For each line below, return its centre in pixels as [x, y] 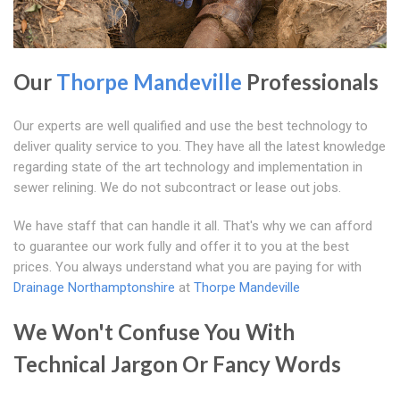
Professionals [310, 82]
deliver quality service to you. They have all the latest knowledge [200, 147]
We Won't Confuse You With [154, 332]
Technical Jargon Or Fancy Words [177, 364]
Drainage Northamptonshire [94, 288]
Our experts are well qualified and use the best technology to [191, 126]
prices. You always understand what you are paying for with [187, 267]
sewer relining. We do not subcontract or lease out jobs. [177, 188]
